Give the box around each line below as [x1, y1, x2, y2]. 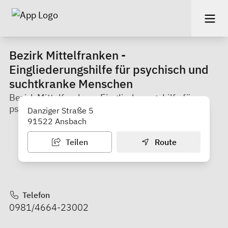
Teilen [63, 136, 88, 147]
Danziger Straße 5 [27, 105, 94, 116]
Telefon [20, 189, 50, 200]
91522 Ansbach [27, 116, 87, 126]
